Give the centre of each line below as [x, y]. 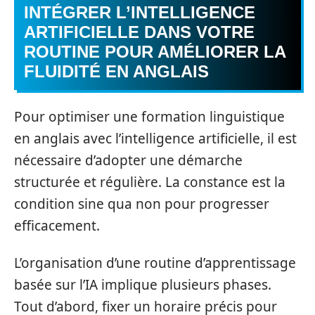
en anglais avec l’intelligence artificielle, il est [155, 138]
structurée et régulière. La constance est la [150, 182]
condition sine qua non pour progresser [142, 204]
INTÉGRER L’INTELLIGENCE [140, 13]
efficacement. [57, 225]
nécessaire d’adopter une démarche [128, 160]
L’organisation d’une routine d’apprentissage [155, 263]
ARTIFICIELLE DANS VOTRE [139, 32]
